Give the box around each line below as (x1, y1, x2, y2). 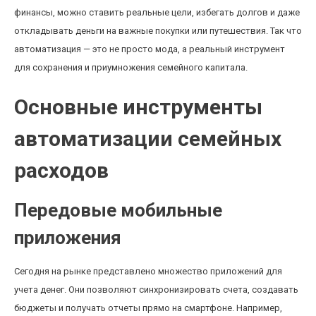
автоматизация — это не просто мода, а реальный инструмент (14, 44, 285, 54)
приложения (14, 227, 121, 248)
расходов (14, 158, 109, 183)
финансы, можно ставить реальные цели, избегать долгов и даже (14, 7, 300, 18)
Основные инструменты (14, 95, 262, 119)
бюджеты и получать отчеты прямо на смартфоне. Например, (14, 303, 282, 313)
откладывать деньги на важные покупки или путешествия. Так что (14, 25, 302, 36)
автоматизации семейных (14, 126, 281, 151)
